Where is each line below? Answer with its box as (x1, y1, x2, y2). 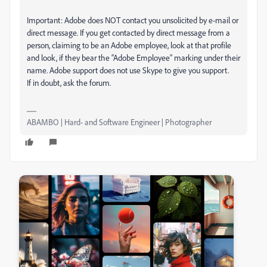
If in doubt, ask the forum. (27, 77, 111, 88)
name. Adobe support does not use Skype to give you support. (27, 65, 229, 75)
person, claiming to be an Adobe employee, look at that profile (27, 40, 231, 50)
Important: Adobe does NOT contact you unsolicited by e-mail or (27, 15, 238, 25)
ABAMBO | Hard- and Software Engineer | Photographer (27, 117, 212, 127)
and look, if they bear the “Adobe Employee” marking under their (27, 52, 240, 63)
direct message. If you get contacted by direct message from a (27, 27, 230, 38)
